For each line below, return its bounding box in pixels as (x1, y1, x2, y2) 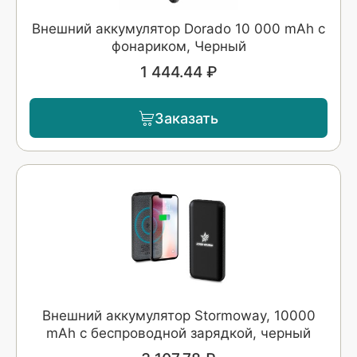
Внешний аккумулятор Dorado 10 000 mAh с (32, 21, 325, 37)
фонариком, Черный (111, 38, 246, 54)
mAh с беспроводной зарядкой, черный (46, 325, 311, 341)
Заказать (155, 109, 218, 127)
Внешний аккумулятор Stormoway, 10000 (41, 308, 316, 324)
